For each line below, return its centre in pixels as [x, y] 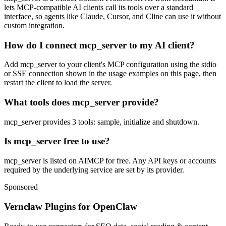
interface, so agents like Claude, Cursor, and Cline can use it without [112, 16]
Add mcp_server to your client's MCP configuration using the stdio [110, 65]
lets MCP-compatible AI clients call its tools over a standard [99, 7]
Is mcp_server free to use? [57, 141]
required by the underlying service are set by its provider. [94, 170]
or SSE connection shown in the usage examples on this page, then [110, 74]
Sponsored [21, 187]
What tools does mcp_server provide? [81, 102]
